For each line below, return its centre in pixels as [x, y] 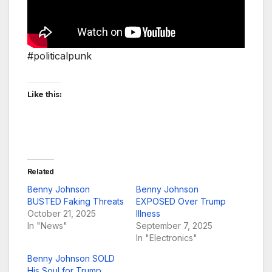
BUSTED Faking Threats [76, 202]
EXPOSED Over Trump [181, 202]
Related [41, 172]
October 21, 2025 [62, 214]
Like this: [44, 95]
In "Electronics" [167, 238]
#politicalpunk [59, 56]
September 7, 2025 [174, 226]
